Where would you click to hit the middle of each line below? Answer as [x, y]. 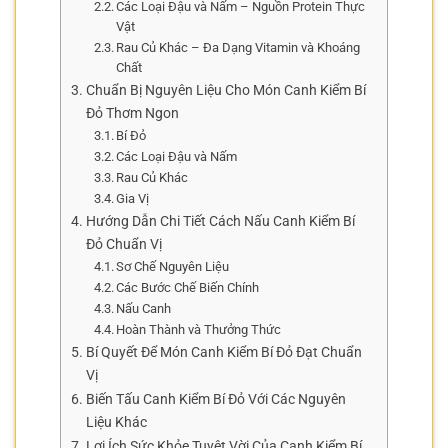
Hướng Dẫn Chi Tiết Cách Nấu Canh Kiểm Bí [220, 221]
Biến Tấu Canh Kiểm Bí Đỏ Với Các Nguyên [215, 399]
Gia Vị [133, 198]
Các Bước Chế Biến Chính [188, 287]
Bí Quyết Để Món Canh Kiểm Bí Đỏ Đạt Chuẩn [223, 352]
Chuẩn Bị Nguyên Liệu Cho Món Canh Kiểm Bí [225, 90]
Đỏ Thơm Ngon [132, 113]
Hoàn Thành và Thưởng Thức [199, 329]
